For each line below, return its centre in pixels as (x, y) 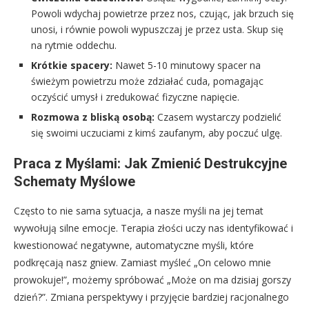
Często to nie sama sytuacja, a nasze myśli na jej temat (139, 211)
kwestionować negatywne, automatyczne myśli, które (134, 246)
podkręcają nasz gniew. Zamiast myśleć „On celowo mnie (142, 263)
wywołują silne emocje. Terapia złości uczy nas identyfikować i (153, 228)
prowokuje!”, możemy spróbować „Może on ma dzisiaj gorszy (152, 280)
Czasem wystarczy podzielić (218, 117)
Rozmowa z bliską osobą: (93, 117)
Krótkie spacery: (72, 66)
